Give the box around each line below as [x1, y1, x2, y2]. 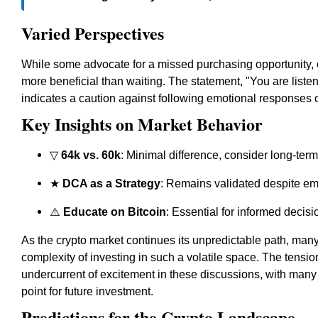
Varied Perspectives [21, 21, 164, 45]
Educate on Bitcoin [63, 206, 166, 218]
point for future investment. [21, 285, 153, 297]
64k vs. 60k [61, 149, 121, 161]
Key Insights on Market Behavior [21, 111, 263, 136]
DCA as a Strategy [62, 177, 160, 190]
